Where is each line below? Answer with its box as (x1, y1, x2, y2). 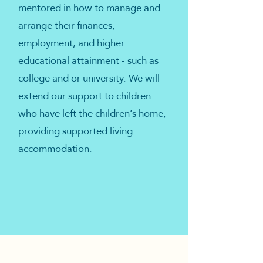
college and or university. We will (18, 69, 160, 87)
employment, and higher (18, 34, 124, 52)
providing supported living (18, 122, 133, 140)
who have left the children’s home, (18, 104, 166, 123)
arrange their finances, (18, 16, 115, 35)
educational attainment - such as (18, 52, 159, 70)
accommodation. (18, 140, 92, 158)
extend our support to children (18, 87, 151, 105)
